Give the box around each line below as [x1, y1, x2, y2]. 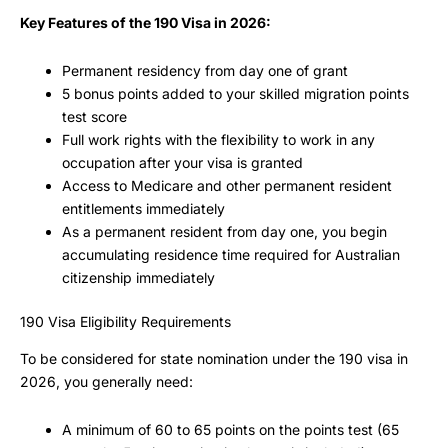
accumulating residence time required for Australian [62, 245, 400, 263]
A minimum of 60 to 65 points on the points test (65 [62, 420, 399, 438]
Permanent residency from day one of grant [62, 61, 348, 79]
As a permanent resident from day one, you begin [62, 222, 387, 240]
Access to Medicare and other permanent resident [62, 176, 392, 194]
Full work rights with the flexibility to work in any [62, 130, 375, 148]
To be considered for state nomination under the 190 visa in [20, 350, 408, 368]
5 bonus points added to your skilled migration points [62, 84, 409, 102]
